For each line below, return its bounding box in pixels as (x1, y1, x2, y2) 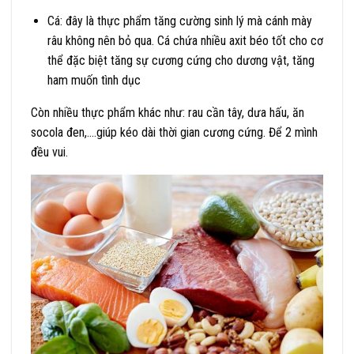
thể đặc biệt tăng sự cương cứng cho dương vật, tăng (47, 52, 314, 68)
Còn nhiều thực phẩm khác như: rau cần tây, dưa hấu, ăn (31, 104, 304, 120)
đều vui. (31, 144, 68, 160)
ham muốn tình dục (47, 72, 141, 88)
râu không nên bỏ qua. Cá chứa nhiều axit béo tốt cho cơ (47, 32, 323, 48)
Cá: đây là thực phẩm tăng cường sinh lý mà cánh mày (47, 13, 312, 28)
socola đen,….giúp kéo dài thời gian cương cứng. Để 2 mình (31, 124, 318, 140)
